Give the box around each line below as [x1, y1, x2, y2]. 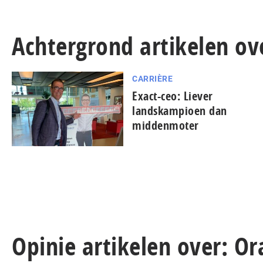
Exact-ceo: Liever [132, 87, 213, 104]
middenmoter [132, 117, 199, 133]
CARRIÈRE [132, 73, 173, 83]
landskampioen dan [132, 102, 227, 119]
